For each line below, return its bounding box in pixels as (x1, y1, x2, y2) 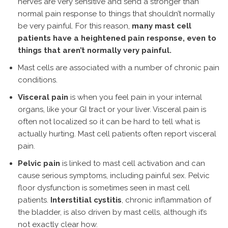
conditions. (18, 75, 58, 84)
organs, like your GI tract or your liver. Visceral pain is (18, 105, 206, 114)
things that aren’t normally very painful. (18, 46, 172, 55)
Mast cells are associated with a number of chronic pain (18, 63, 219, 72)
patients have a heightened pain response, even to (18, 34, 216, 43)
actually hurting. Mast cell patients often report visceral (18, 129, 216, 138)
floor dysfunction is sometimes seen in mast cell (18, 183, 190, 192)
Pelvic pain (18, 159, 60, 168)
